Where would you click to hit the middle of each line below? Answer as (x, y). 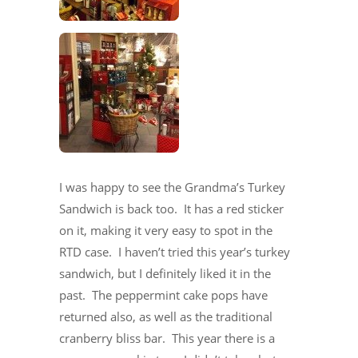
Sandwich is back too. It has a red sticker (171, 208)
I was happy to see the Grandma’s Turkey (172, 187)
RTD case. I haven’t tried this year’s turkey (175, 251)
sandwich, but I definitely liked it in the (165, 273)
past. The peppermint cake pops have (163, 294)
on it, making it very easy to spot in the (166, 230)
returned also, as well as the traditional (166, 316)
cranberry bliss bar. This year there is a (167, 338)
